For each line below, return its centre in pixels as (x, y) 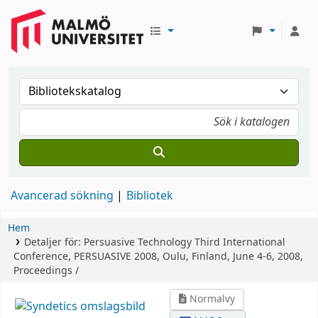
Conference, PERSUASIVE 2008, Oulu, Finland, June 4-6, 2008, (158, 257)
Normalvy (211, 299)
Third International (240, 242)
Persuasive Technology (137, 242)
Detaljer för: (54, 242)
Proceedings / (46, 271)
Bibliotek (150, 196)
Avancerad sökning (62, 196)
